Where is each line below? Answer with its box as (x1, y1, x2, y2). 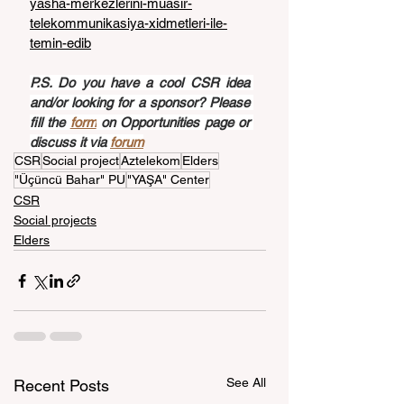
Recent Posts (14, 376, 109, 395)
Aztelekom (121, 153, 180, 168)
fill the (30, 115, 70, 130)
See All (226, 375, 266, 390)
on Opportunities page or (96, 115, 251, 130)
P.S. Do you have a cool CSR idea (30, 75, 250, 90)
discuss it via (30, 134, 110, 150)
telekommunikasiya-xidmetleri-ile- (30, 15, 227, 31)
